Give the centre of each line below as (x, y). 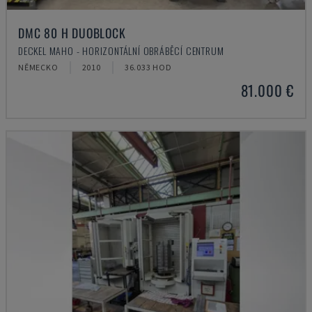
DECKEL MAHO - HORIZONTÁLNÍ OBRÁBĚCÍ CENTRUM (121, 50)
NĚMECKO (38, 67)
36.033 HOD (148, 67)
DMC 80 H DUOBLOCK (72, 33)
